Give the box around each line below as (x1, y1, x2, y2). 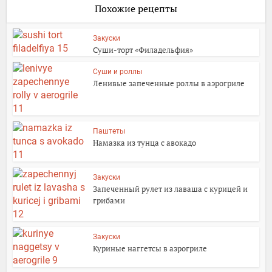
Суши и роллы (93, 67, 143, 76)
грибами (93, 194, 126, 206)
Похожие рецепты (95, 1, 177, 15)
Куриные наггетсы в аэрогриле (93, 242, 208, 254)
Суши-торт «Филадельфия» (93, 44, 194, 55)
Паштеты (93, 126, 126, 135)
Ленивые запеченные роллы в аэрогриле (93, 77, 245, 89)
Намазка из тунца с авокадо (93, 137, 197, 148)
